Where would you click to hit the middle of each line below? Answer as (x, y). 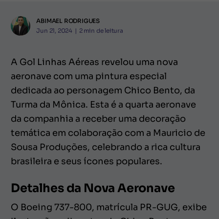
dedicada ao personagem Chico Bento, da (103, 90)
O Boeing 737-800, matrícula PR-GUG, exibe (109, 207)
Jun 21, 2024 (55, 31)
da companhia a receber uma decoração (98, 119)
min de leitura (103, 31)
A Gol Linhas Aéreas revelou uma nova (94, 62)
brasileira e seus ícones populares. (87, 161)
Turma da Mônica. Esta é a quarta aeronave (103, 104)
